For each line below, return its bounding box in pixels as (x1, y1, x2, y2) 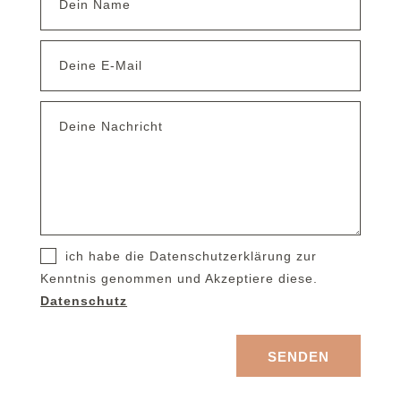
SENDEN (268, 349, 330, 365)
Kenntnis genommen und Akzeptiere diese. (40, 270, 319, 286)
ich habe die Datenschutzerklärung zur (65, 248, 318, 263)
